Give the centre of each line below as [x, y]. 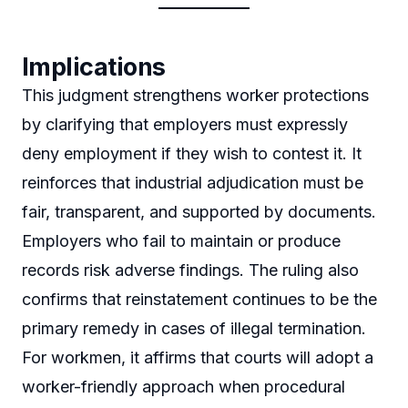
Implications [94, 67]
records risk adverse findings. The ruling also [190, 270]
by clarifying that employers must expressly [185, 125]
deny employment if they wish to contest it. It [192, 154]
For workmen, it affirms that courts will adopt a [198, 358]
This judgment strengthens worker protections [195, 96]
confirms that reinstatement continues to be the [199, 300]
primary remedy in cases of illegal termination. [194, 329]
